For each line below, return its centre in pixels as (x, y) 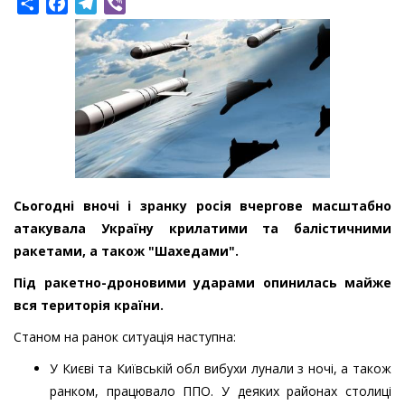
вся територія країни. (89, 306)
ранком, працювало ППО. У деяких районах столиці (221, 391)
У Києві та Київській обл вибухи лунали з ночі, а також (221, 369)
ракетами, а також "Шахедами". (126, 251)
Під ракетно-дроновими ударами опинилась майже (202, 283)
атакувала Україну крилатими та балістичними (202, 229)
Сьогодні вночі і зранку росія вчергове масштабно (202, 206)
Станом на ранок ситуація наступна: (125, 337)
